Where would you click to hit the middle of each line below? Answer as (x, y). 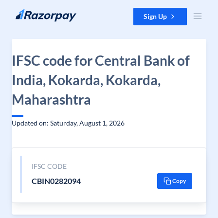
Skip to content (31, 12)
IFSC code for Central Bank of (101, 60)
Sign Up (155, 16)
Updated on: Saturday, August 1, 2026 (68, 123)
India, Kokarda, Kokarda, (86, 80)
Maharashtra (51, 99)
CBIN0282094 (56, 181)
